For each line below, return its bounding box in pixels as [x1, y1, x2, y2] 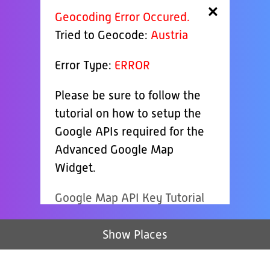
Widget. [55, 161, 96, 175]
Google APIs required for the [55, 125, 205, 139]
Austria [151, 28, 189, 42]
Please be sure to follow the [55, 89, 201, 102]
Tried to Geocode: [55, 28, 151, 42]
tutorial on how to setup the [55, 107, 202, 121]
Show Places [102, 228, 168, 242]
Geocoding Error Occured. [55, 10, 190, 24]
